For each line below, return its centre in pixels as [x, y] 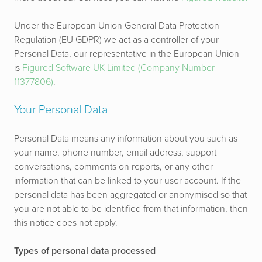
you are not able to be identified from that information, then [131, 209]
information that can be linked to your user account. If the [127, 181]
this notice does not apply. [66, 223]
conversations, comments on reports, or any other [113, 167]
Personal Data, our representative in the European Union [127, 54]
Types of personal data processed [85, 251]
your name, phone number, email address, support [115, 153]
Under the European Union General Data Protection [117, 26]
